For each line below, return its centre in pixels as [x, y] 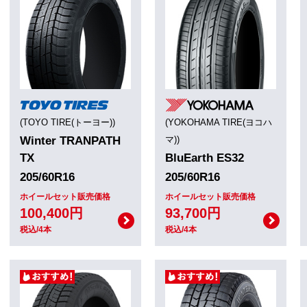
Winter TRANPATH [70, 140]
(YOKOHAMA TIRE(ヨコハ [219, 122]
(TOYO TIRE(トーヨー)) [67, 122]
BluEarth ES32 [205, 158]
